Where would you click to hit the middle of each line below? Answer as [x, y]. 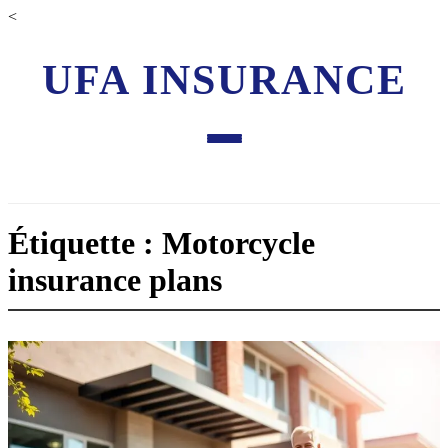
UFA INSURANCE [224, 80]
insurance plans [115, 280]
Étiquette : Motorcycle [161, 243]
